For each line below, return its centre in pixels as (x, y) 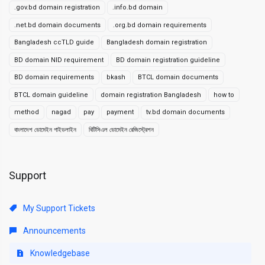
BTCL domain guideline (51, 95)
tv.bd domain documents (185, 112)
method (27, 112)
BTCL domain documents (178, 77)
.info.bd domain (138, 7)
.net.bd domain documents (57, 25)
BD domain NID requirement (59, 60)
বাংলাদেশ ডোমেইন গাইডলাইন (45, 130)
